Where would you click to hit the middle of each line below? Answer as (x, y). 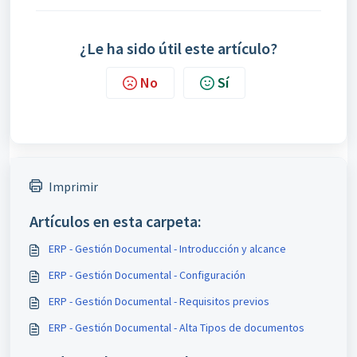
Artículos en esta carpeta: (116, 221)
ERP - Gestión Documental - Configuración (147, 275)
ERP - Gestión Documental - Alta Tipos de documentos (177, 328)
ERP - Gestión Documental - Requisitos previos (159, 301)
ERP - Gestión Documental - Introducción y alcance (167, 249)
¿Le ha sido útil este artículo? (178, 48)
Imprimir (73, 186)
